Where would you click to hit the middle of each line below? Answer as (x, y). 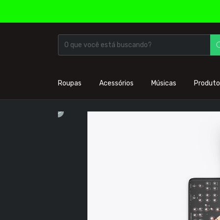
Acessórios (116, 83)
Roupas (70, 83)
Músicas (164, 83)
